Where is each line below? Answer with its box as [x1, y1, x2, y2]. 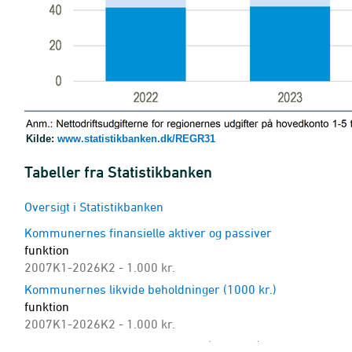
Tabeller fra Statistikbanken [24, 163, 212, 181]
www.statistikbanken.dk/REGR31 [57, 133, 215, 145]
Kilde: [26, 133, 57, 145]
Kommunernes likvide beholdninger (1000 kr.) [24, 282, 277, 296]
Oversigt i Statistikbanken [24, 200, 163, 214]
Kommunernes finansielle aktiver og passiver [24, 225, 272, 240]
